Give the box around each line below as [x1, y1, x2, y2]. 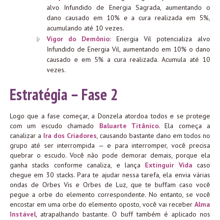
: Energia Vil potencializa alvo [110, 34, 211, 43]
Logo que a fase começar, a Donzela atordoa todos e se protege [10, 111, 210, 120]
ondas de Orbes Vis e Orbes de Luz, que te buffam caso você [10, 180, 210, 189]
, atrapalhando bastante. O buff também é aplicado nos [36, 209, 210, 219]
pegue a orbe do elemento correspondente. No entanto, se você [10, 190, 210, 199]
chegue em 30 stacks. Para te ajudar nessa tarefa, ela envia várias [10, 170, 210, 179]
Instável [10, 209, 36, 219]
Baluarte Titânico [99, 121, 159, 130]
